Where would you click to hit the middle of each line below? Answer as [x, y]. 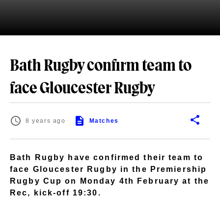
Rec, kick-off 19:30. [55, 192]
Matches [104, 121]
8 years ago [46, 121]
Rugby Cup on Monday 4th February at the [110, 181]
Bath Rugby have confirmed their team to [107, 157]
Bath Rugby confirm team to [101, 66]
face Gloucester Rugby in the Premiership [109, 169]
